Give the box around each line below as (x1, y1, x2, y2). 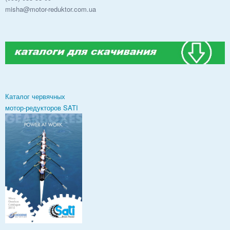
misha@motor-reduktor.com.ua (5, 4, 96, 14)
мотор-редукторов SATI (5, 103, 78, 113)
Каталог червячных (5, 91, 65, 102)
